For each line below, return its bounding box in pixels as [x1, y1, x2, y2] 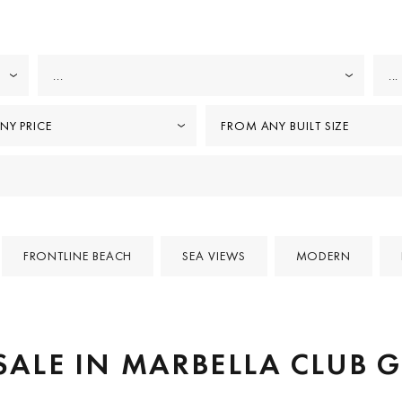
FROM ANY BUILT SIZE [221, 117, 350, 134]
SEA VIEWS [182, 247, 246, 264]
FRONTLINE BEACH [22, 247, 133, 264]
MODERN [295, 247, 351, 264]
